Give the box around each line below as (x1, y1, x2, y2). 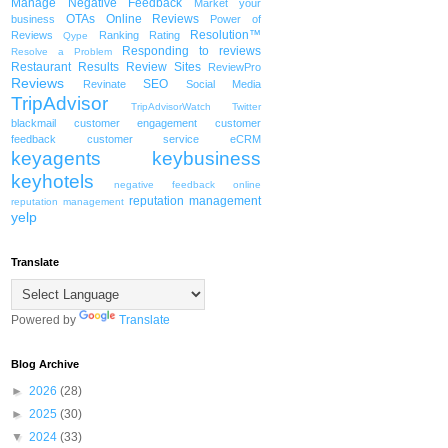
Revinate (82, 78, 126, 91)
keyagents (11, 148, 101, 170)
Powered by (11, 313, 79, 328)
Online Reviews (105, 12, 200, 27)
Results (78, 60, 119, 75)
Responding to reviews (122, 44, 261, 59)
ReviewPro (208, 61, 261, 74)
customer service (86, 133, 200, 146)
